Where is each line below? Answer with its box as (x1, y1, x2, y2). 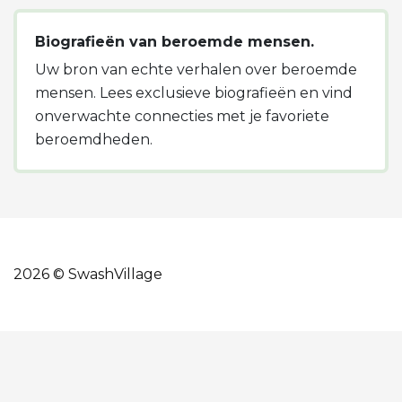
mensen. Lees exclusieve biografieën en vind (35, 83, 353, 101)
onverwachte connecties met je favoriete (35, 107, 329, 125)
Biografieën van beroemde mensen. (35, 32, 314, 50)
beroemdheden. (35, 130, 153, 148)
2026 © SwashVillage (13, 265, 162, 283)
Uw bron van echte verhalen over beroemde (35, 60, 357, 78)
